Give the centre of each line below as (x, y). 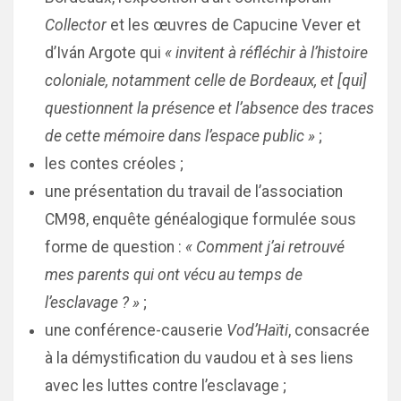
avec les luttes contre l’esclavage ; (166, 386)
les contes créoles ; (114, 164)
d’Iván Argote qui (105, 53)
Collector (77, 25)
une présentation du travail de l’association (194, 192)
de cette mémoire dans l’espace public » (180, 136)
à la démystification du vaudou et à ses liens (199, 358)
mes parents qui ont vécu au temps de (174, 275)
